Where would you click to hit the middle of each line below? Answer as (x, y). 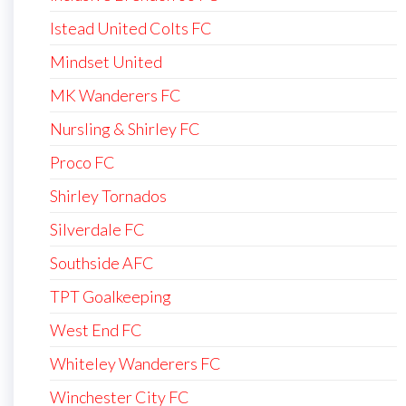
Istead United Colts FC (131, 28)
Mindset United (106, 61)
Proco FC (82, 162)
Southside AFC (102, 262)
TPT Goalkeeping (111, 296)
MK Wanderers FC (116, 95)
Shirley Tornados (108, 195)
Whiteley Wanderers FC (135, 363)
